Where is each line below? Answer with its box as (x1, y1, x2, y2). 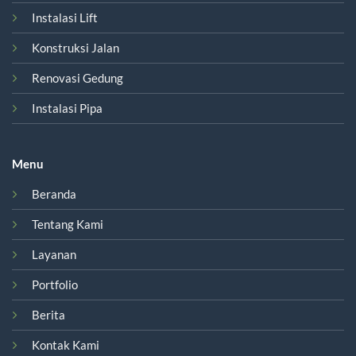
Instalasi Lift (31, 10, 98, 25)
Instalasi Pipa (31, 101, 103, 116)
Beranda (31, 186, 76, 201)
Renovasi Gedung (31, 71, 123, 86)
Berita (31, 307, 65, 322)
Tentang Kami (31, 216, 103, 231)
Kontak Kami (31, 337, 99, 352)
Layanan (31, 246, 76, 261)
